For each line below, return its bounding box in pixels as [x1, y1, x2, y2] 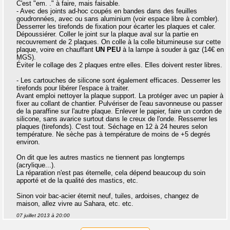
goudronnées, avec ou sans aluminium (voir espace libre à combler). [16, 15, 219, 23]
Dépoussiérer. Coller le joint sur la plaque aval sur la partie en [16, 30, 198, 38]
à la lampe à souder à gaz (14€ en [121, 46, 224, 53]
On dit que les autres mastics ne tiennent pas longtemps [16, 154, 185, 161]
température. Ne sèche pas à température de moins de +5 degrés [16, 130, 210, 138]
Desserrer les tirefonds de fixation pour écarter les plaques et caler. [16, 23, 216, 30]
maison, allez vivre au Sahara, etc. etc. [16, 200, 133, 207]
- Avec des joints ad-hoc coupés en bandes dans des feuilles [16, 7, 197, 15]
